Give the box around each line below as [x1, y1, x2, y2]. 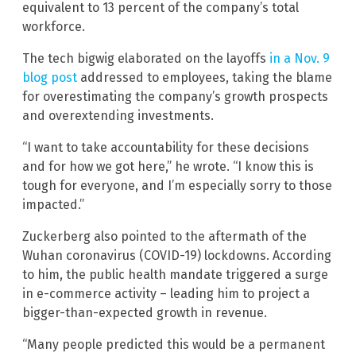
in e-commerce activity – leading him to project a [22, 285, 310, 301]
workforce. [22, 18, 85, 34]
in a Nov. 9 [269, 50, 330, 66]
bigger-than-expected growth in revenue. [22, 304, 267, 320]
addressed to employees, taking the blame [77, 69, 332, 85]
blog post [22, 69, 77, 85]
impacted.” [22, 196, 84, 212]
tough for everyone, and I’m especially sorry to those [22, 177, 332, 193]
